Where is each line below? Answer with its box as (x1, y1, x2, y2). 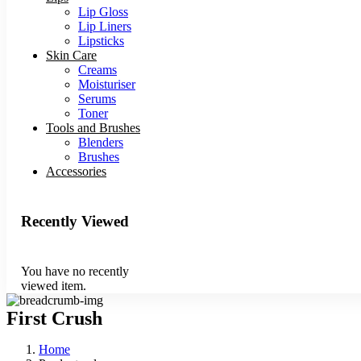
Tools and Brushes (46, 121, 140, 135)
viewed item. (21, 278, 86, 293)
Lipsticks (78, 34, 124, 48)
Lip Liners (78, 19, 131, 34)
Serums (78, 92, 116, 106)
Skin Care (46, 48, 97, 63)
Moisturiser (78, 77, 135, 92)
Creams (78, 63, 117, 77)
